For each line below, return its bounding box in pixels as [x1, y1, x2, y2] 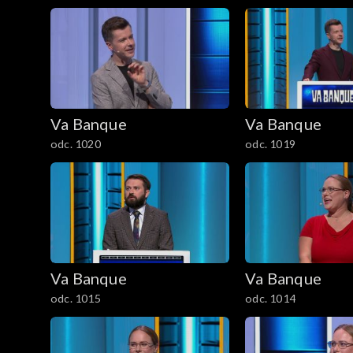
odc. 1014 [245, 291, 295, 305]
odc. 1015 [50, 291, 101, 305]
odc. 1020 [50, 137, 101, 151]
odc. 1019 [245, 137, 295, 151]
